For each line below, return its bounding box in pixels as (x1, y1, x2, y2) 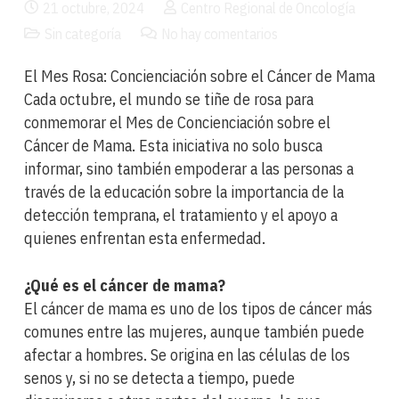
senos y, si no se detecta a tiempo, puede (24, 367, 295, 388)
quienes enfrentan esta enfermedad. (24, 227, 265, 248)
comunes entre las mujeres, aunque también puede (24, 321, 364, 342)
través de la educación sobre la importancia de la (24, 181, 344, 202)
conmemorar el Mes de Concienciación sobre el (24, 111, 330, 133)
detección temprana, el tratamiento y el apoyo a (24, 204, 338, 225)
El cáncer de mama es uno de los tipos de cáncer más (24, 297, 372, 319)
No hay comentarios (161, 23, 279, 43)
